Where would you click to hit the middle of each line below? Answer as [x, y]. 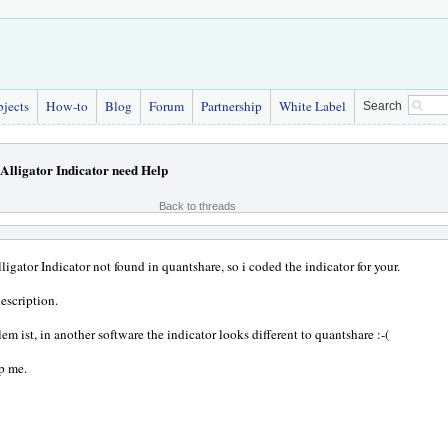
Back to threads [197, 206]
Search [382, 106]
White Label [312, 106]
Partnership [231, 106]
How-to [67, 106]
